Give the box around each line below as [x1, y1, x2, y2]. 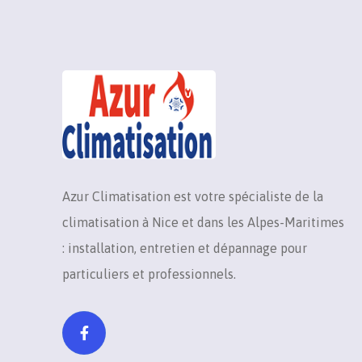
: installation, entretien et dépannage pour [62, 241, 308, 256]
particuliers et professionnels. [62, 267, 237, 282]
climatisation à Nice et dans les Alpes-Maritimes [62, 215, 345, 230]
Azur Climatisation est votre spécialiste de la [62, 189, 324, 204]
